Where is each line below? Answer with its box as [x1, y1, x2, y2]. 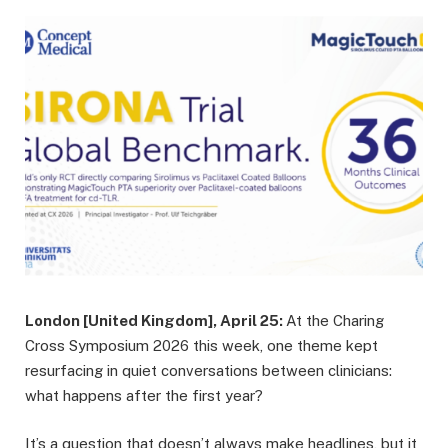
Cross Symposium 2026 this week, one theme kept [25, 337, 378, 355]
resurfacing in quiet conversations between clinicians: [25, 362, 392, 380]
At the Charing [286, 312, 384, 330]
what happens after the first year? [25, 387, 263, 405]
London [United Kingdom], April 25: [25, 312, 286, 330]
